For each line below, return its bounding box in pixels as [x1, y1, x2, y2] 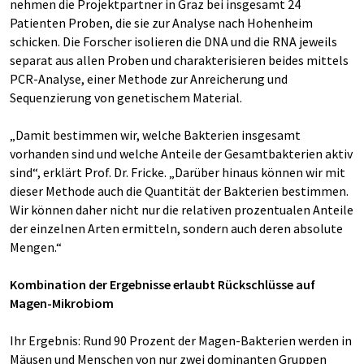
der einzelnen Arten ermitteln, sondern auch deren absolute [10, 220, 343, 237]
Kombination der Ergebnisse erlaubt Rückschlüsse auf [10, 276, 315, 293]
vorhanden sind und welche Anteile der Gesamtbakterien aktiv [10, 145, 353, 162]
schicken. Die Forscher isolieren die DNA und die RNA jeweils [10, 33, 337, 50]
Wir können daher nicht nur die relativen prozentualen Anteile [10, 201, 353, 219]
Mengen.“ [10, 239, 62, 256]
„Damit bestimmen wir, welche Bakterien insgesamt [10, 127, 301, 144]
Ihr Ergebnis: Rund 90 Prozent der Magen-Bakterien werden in [10, 332, 352, 349]
